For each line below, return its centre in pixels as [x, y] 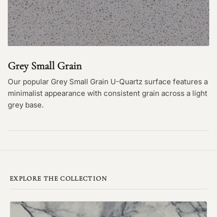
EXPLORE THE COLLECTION [58, 178]
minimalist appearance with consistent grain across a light [108, 93]
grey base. [26, 105]
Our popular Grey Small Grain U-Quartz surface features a [108, 82]
